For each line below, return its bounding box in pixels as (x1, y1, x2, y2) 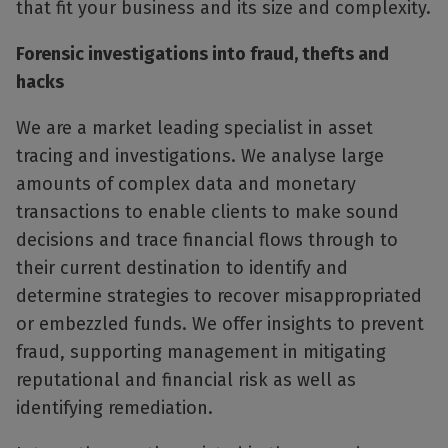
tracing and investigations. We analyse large (16, 145, 384, 168)
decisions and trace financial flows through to (16, 229, 398, 252)
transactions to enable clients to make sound (16, 201, 399, 224)
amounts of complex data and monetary (16, 173, 356, 196)
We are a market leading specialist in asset (16, 117, 373, 140)
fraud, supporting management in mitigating (16, 341, 386, 364)
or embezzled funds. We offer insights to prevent (16, 313, 424, 336)
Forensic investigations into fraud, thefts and (16, 43, 389, 66)
